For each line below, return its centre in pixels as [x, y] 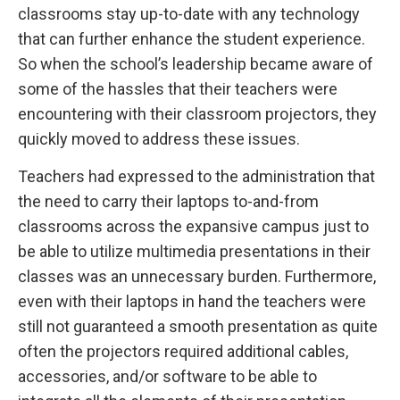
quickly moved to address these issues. [161, 138]
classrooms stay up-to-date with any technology [189, 13]
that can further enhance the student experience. [192, 38]
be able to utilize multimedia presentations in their [194, 251]
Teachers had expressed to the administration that [196, 176]
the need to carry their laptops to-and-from [168, 201]
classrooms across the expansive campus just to [193, 226]
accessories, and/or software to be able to [167, 376]
